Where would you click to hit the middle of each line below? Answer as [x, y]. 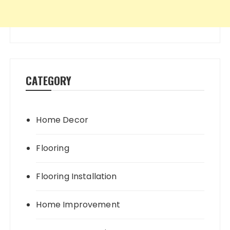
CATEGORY [49, 81]
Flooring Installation [76, 177]
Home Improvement [78, 205]
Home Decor [62, 120]
